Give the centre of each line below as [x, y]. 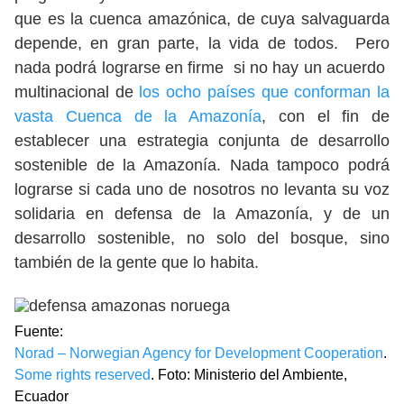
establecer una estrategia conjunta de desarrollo [202, 141]
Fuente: [39, 331]
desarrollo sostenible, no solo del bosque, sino [202, 238]
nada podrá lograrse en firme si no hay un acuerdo [202, 68]
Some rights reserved [83, 375]
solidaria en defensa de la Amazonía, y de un [202, 214]
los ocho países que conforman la [265, 92]
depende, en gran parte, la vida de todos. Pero [202, 43]
